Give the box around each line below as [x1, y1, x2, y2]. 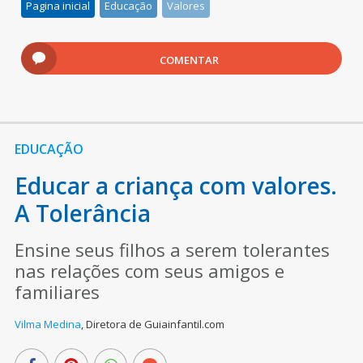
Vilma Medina [14, 316, 81, 331]
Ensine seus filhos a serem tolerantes [14, 237, 330, 262]
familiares [14, 279, 100, 304]
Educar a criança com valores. [14, 169, 337, 201]
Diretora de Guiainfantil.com [85, 316, 224, 331]
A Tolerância [14, 197, 151, 228]
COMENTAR [160, 52, 220, 67]
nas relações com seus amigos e [14, 258, 284, 283]
